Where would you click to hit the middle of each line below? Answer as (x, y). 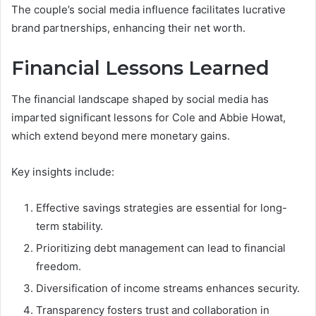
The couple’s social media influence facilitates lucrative (148, 9)
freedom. (59, 267)
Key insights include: (63, 172)
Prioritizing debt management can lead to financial (161, 248)
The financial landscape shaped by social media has (140, 99)
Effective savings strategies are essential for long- (162, 208)
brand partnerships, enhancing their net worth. (128, 28)
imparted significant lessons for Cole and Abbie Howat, (148, 118)
